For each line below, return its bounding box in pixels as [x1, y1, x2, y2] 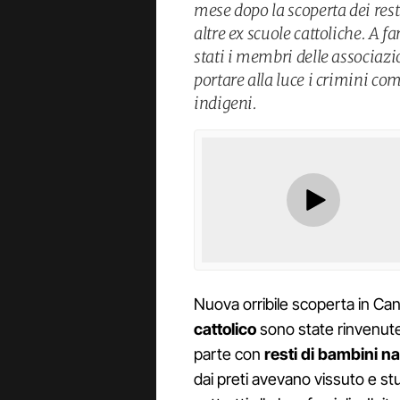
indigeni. [194, 92, 257, 113]
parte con [194, 345, 264, 364]
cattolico [194, 320, 256, 339]
